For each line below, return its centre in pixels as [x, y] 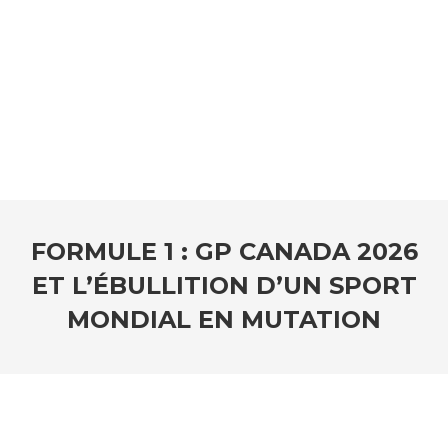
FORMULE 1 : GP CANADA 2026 [224, 251]
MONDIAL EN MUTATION [224, 319]
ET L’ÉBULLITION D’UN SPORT [224, 285]
